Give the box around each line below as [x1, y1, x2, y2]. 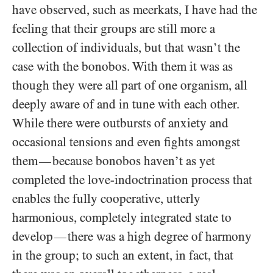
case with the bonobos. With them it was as [12, 58, 233, 74]
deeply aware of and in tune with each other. [12, 96, 239, 112]
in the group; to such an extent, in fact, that [12, 247, 233, 263]
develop [12, 229, 53, 244]
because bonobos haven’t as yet [52, 153, 215, 168]
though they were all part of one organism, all [12, 77, 247, 93]
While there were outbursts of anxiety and [12, 115, 229, 130]
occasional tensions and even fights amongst [12, 134, 240, 149]
